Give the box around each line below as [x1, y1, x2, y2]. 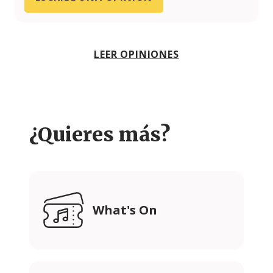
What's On [93, 201, 157, 218]
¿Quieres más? [29, 122, 170, 147]
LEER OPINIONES [94, 47, 179, 61]
